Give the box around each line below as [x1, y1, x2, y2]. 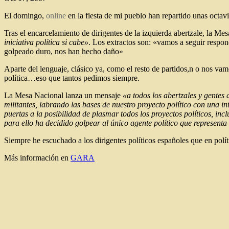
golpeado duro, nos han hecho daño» [4, 47, 123, 56]
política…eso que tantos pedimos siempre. [4, 73, 140, 82]
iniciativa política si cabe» [4, 37, 88, 47]
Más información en [4, 153, 71, 162]
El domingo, [4, 11, 46, 20]
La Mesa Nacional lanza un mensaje [4, 90, 123, 100]
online [46, 11, 66, 20]
